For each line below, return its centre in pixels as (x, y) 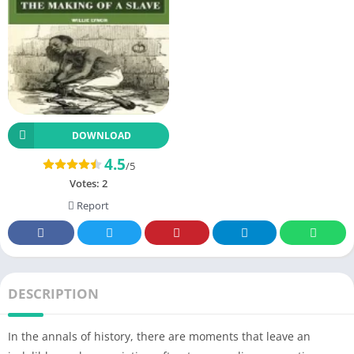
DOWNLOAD (102, 135)
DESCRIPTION (53, 293)
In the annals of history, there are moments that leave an (159, 336)
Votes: (86, 183)
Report (92, 205)
